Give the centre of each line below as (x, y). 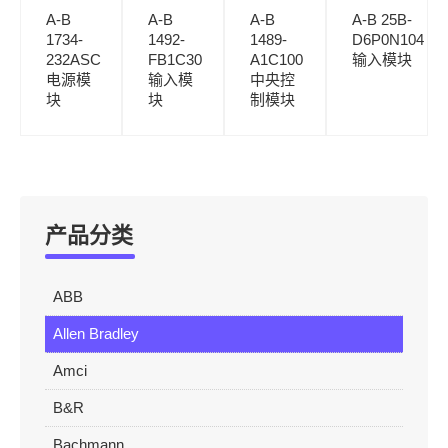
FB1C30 (175, 60)
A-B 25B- (382, 20)
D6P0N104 (388, 40)
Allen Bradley (96, 334)
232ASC (73, 60)
